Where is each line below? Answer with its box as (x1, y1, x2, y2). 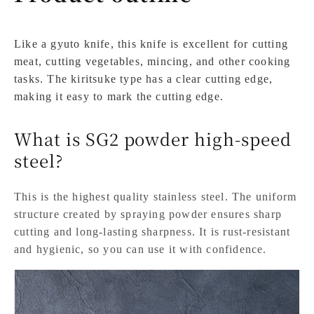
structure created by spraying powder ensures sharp (14, 207, 282, 220)
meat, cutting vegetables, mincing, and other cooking (14, 55, 291, 67)
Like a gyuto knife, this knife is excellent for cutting (14, 37, 289, 50)
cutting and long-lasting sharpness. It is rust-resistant (14, 225, 291, 238)
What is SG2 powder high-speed (14, 125, 292, 151)
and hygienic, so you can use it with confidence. (14, 243, 267, 255)
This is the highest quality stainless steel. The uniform (14, 190, 297, 203)
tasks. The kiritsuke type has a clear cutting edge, (14, 72, 273, 85)
